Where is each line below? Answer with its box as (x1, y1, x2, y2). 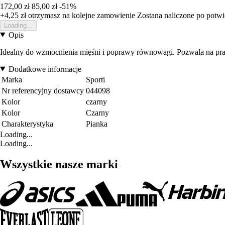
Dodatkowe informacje (8, 64, 81, 73)
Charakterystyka (2, 119, 53, 128)
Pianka (86, 119, 107, 128)
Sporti (86, 75, 105, 84)
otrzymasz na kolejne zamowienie (26, 11, 135, 20)
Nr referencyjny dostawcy (2, 86, 84, 95)
